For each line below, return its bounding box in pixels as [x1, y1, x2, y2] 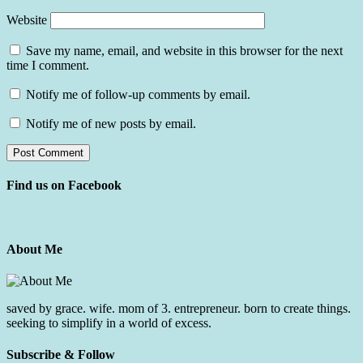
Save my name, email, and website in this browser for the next [26, 44, 343, 58]
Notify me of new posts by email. [26, 117, 196, 131]
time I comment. [6, 58, 89, 73]
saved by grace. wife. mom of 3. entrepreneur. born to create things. [6, 301, 351, 316]
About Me [6, 241, 62, 256]
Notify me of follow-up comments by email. [26, 88, 250, 102]
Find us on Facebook [6, 178, 122, 193]
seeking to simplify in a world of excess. [6, 316, 211, 331]
